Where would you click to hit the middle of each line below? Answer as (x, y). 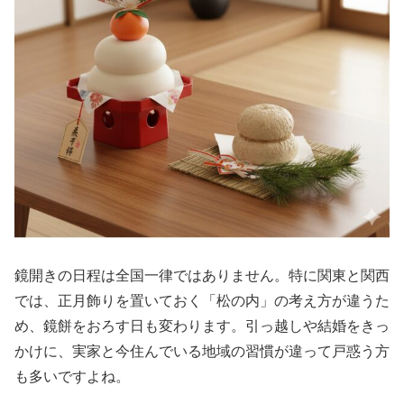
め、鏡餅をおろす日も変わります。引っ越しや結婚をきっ (202, 326)
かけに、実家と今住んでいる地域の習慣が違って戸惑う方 (202, 352)
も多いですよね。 (72, 377)
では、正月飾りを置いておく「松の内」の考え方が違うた (202, 301)
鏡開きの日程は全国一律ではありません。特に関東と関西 (202, 276)
